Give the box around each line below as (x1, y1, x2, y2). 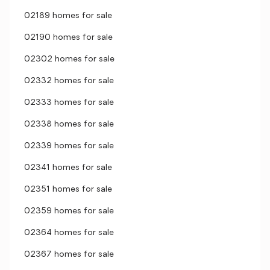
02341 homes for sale (24, 163, 112, 172)
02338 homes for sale (24, 120, 114, 129)
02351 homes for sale (24, 185, 112, 194)
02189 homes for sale (24, 11, 112, 20)
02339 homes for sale (24, 142, 114, 151)
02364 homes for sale (24, 228, 114, 237)
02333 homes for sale (24, 98, 114, 107)
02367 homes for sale (24, 250, 114, 259)
